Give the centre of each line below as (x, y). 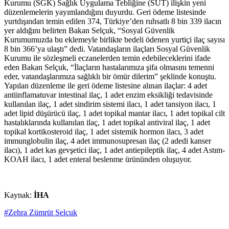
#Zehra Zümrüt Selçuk (41, 213)
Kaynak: (19, 195)
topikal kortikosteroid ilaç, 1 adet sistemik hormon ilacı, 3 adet (104, 132)
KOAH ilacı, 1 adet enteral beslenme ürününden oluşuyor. (98, 159)
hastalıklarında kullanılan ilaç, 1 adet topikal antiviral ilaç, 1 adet (107, 123)
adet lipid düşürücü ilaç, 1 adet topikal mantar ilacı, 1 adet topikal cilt (114, 113)
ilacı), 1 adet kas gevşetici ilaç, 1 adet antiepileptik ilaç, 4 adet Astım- (114, 150)
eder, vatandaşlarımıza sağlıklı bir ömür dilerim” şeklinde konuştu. (110, 77)
